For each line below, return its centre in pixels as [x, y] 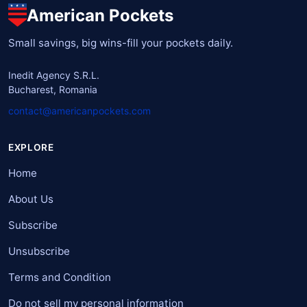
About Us [31, 199]
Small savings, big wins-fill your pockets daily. [121, 43]
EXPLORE [31, 148]
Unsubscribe [39, 251]
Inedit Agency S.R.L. [54, 75]
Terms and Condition [60, 278]
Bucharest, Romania [53, 90]
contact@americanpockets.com [79, 111]
